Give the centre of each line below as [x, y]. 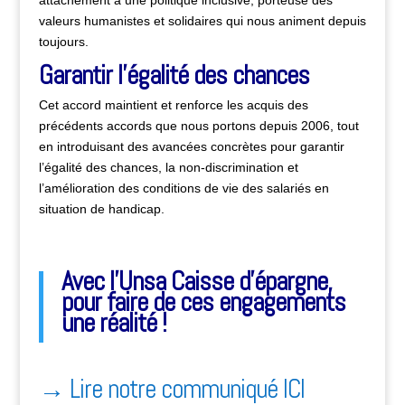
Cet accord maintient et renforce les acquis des [173, 105]
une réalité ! [116, 323]
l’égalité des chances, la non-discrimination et [168, 167]
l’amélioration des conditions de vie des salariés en [184, 188]
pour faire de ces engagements [203, 302]
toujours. [63, 42]
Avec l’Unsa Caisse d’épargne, [196, 282]
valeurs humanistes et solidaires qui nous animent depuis [202, 21]
